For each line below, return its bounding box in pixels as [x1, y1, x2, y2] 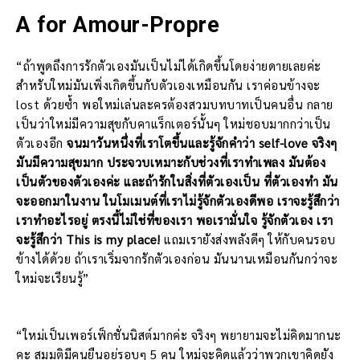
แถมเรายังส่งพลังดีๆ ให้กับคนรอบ [164, 231, 336, 247]
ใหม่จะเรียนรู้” [16, 270, 89, 286]
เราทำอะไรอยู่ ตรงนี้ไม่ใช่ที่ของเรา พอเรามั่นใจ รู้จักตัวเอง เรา [16, 212, 333, 228]
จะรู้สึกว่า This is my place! [16, 231, 164, 247]
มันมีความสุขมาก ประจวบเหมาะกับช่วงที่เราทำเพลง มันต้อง [16, 154, 325, 170]
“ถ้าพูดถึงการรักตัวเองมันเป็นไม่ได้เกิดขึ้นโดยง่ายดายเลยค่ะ [16, 58, 321, 74]
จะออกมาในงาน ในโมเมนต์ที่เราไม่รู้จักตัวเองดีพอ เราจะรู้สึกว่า [16, 193, 340, 209]
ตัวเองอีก [16, 135, 67, 151]
